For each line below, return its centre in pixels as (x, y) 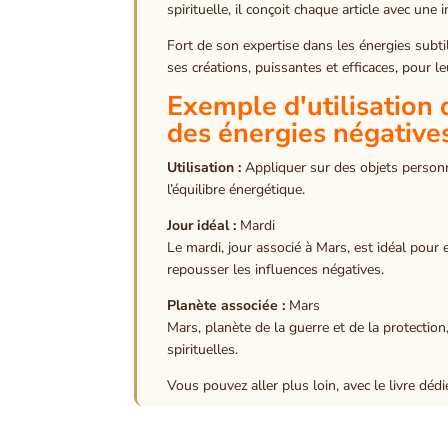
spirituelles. (203, 349)
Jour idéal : (202, 225)
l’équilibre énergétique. (236, 189)
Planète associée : (226, 305)
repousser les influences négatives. (276, 269)
